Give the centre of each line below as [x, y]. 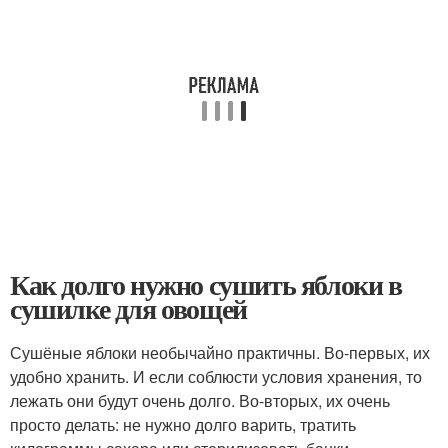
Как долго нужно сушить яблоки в [206, 285]
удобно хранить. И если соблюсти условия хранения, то [216, 377]
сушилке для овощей [128, 309]
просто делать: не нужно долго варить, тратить [183, 425]
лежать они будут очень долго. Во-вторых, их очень [200, 401]
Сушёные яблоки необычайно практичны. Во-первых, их [220, 353]
